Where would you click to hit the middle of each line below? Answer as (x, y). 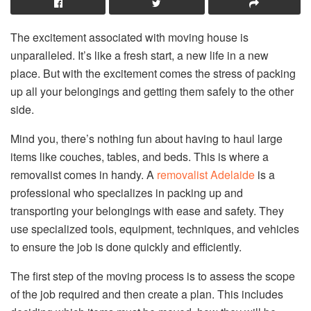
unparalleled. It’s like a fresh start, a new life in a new (140, 55)
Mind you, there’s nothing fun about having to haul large (146, 138)
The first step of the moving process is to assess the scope (153, 276)
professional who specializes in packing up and (127, 192)
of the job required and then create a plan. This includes (147, 294)
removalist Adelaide (206, 174)
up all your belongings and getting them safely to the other (152, 91)
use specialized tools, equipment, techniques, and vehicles (155, 228)
